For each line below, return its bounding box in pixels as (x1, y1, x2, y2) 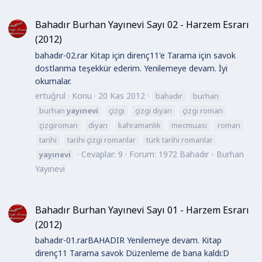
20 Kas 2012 (98, 90, 145, 102)
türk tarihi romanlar (146, 135, 213, 146)
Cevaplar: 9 (81, 149, 123, 160)
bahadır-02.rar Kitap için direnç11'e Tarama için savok (35, 49, 236, 61)
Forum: (129, 149, 158, 160)
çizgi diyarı (135, 105, 172, 116)
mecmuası (171, 120, 207, 131)
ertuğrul (35, 90, 65, 102)
